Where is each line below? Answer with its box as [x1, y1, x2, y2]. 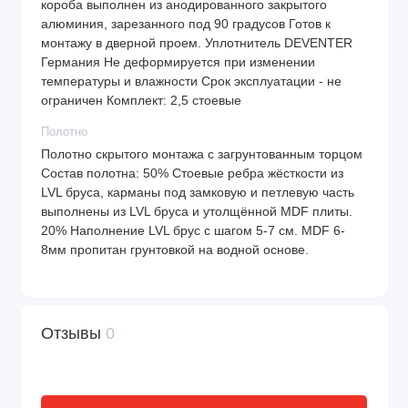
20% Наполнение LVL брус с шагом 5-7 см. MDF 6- [41, 224, 345, 239]
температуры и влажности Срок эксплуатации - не [41, 75, 342, 89]
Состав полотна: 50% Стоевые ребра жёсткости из [41, 167, 343, 181]
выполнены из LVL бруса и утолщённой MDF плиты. [41, 205, 352, 219]
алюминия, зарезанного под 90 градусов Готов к [41, 17, 331, 32]
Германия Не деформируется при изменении [41, 56, 315, 70]
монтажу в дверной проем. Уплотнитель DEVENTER [41, 36, 352, 51]
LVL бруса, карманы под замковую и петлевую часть [41, 186, 354, 200]
